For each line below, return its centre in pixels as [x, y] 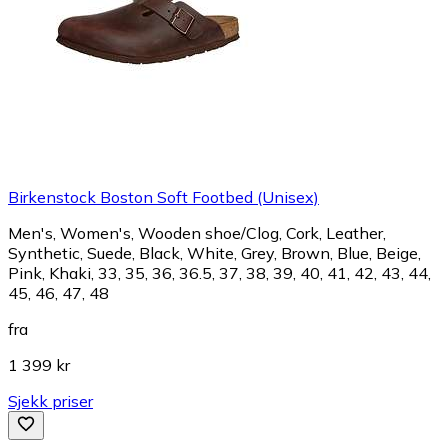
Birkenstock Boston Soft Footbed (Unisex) [163, 196]
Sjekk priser [50, 400]
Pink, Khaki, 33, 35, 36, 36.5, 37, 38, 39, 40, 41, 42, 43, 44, [219, 272]
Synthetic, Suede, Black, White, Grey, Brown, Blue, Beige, [214, 252]
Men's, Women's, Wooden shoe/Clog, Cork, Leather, [197, 232]
